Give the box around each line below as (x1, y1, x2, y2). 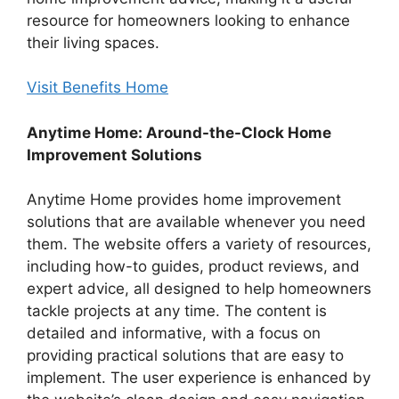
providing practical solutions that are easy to (27, 346, 344, 365)
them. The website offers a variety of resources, (27, 235, 371, 254)
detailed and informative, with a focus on (27, 324, 321, 343)
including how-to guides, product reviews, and (27, 257, 360, 276)
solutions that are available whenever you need (27, 213, 366, 232)
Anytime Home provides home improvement (27, 191, 341, 209)
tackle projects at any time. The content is (27, 302, 327, 321)
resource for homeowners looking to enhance (27, 11, 350, 29)
